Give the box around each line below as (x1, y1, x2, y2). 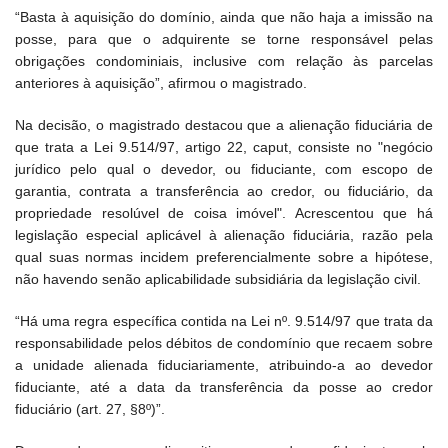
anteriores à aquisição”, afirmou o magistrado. (15, 75, 307, 92)
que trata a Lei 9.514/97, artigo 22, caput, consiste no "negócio (15, 139, 433, 156)
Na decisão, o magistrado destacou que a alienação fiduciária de (15, 117, 433, 134)
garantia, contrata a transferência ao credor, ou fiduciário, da (15, 183, 433, 200)
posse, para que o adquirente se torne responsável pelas (15, 31, 433, 48)
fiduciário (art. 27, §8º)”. (15, 401, 165, 418)
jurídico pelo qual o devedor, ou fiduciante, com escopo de (15, 161, 433, 178)
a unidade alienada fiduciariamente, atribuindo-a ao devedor (15, 357, 433, 374)
